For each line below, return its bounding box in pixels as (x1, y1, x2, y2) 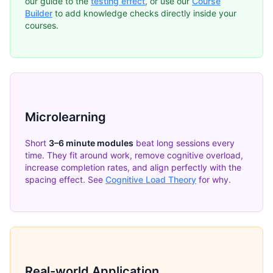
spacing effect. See (25, 174, 105, 185)
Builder (25, 8, 52, 19)
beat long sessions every (133, 138, 235, 149)
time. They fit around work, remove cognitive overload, (25, 150, 243, 161)
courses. (25, 20, 58, 31)
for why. (196, 174, 231, 185)
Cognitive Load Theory (105, 174, 196, 185)
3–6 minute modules (49, 138, 133, 149)
